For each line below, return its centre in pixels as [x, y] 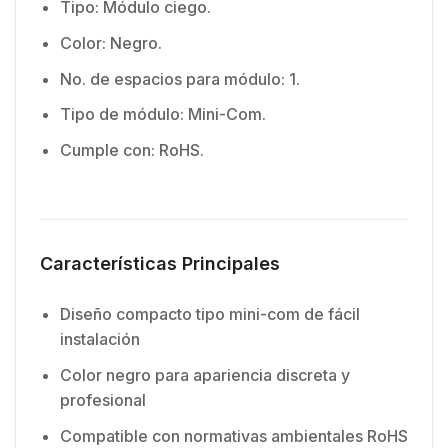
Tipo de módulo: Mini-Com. [163, 114]
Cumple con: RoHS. [132, 150]
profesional [103, 400]
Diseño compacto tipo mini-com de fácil [210, 314]
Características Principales [160, 263]
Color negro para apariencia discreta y [205, 375]
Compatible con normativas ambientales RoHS [234, 435]
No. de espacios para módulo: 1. [180, 78]
